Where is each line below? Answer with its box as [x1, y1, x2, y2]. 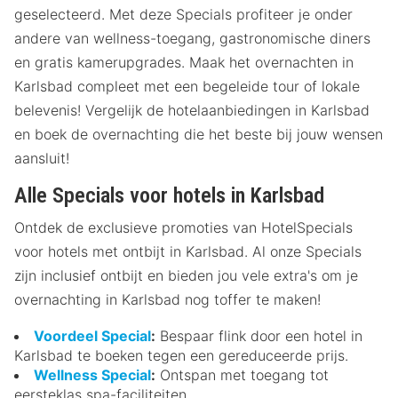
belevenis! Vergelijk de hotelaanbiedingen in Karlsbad [14, 100, 370, 119]
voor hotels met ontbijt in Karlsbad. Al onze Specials [14, 242, 362, 260]
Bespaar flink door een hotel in [155, 326, 362, 345]
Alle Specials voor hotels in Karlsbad [14, 182, 324, 208]
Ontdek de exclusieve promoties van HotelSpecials [14, 218, 353, 236]
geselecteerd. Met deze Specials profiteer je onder [14, 4, 353, 23]
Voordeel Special [34, 326, 151, 345]
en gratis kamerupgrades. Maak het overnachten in [14, 52, 354, 71]
